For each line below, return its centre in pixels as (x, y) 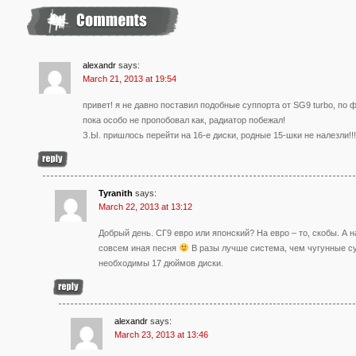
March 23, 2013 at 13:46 (161, 334)
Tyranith (116, 193)
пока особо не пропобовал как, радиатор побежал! (184, 120)
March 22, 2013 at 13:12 (145, 206)
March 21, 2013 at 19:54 (130, 78)
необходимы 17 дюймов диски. (161, 263)
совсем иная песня (139, 248)
